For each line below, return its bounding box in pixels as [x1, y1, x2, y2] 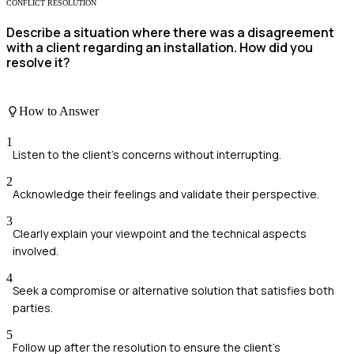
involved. [13, 243, 58, 259]
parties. [13, 300, 53, 316]
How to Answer [19, 104, 99, 118]
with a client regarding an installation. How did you [6, 39, 313, 57]
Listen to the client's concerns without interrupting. [13, 147, 281, 163]
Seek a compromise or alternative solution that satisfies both [13, 283, 334, 299]
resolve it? [6, 54, 70, 72]
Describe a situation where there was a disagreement [6, 24, 334, 42]
